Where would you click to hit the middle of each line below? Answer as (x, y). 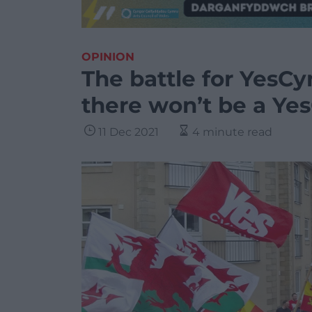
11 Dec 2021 (128, 132)
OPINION (108, 57)
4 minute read (232, 132)
